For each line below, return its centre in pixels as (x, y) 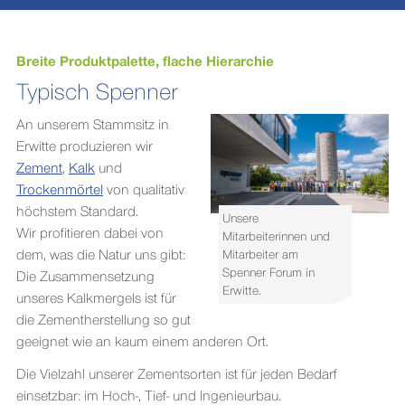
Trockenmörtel (59, 189)
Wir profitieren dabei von (89, 232)
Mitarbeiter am (261, 254)
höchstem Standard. (77, 211)
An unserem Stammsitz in (92, 124)
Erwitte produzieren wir (84, 146)
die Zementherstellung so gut (103, 319)
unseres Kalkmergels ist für (96, 297)
